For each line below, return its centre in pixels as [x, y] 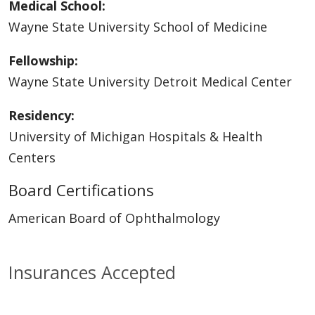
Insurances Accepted [92, 272]
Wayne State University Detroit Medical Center [150, 81]
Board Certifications [81, 189]
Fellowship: [43, 60]
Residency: [41, 115]
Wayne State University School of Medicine [138, 26]
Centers [32, 157]
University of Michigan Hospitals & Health [135, 136]
